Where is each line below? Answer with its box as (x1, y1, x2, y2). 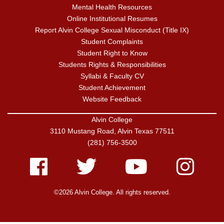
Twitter (75, 158, 99, 167)
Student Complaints (81, 37, 143, 46)
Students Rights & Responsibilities (58, 60, 166, 69)
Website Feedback (82, 95, 141, 103)
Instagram (176, 158, 211, 167)
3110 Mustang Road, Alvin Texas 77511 (49, 127, 174, 135)
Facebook (29, 158, 65, 167)
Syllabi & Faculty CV (80, 72, 144, 80)
